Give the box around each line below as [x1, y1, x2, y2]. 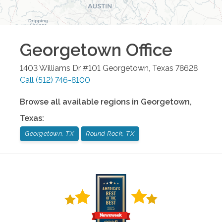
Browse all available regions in [20, 97, 141, 107]
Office [121, 39, 172, 60]
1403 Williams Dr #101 [20, 63, 101, 73]
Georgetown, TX [25, 129, 74, 137]
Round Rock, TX [86, 129, 134, 137]
